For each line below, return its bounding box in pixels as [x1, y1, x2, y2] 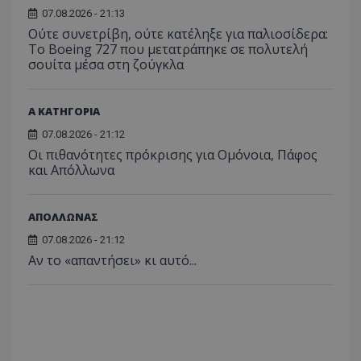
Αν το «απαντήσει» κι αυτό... [28, 251, 197, 269]
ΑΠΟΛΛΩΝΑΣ [28, 209, 98, 224]
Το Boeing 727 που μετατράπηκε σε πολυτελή [28, 39, 308, 58]
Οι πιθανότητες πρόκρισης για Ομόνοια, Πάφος [28, 145, 317, 164]
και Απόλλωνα [28, 160, 114, 179]
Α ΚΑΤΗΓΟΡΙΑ [28, 103, 100, 118]
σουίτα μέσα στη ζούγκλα [28, 55, 184, 73]
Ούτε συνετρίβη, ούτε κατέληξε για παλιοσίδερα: [28, 24, 328, 43]
